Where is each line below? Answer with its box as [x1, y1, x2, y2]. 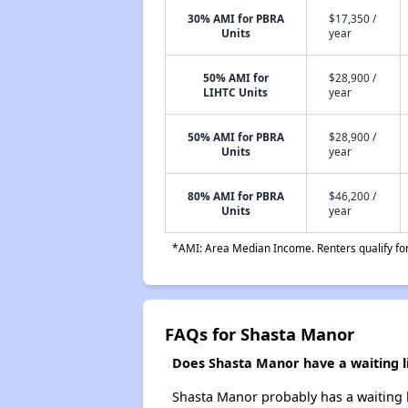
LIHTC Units [203, 85, 269, 99]
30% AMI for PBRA [187, 11, 284, 25]
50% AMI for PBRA [187, 129, 284, 144]
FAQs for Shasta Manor [164, 322, 354, 345]
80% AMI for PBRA [187, 189, 284, 203]
